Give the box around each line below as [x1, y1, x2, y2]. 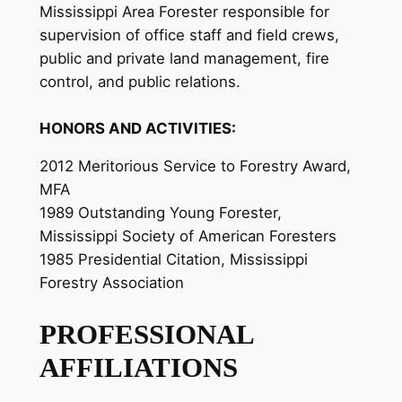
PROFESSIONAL [39, 319, 253, 351]
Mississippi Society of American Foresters [39, 227, 336, 246]
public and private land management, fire [39, 48, 329, 67]
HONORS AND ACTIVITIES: [39, 118, 236, 137]
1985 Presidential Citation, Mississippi [39, 250, 308, 269]
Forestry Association [39, 274, 184, 293]
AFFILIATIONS [39, 352, 238, 384]
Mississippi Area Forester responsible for [39, 2, 329, 21]
